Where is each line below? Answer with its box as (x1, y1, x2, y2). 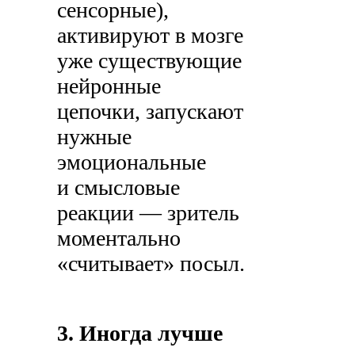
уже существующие (57, 48, 242, 74)
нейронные (57, 74, 162, 99)
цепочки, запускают (57, 99, 244, 124)
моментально (57, 226, 181, 251)
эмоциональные (57, 150, 207, 175)
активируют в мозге (57, 23, 244, 48)
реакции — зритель (57, 200, 240, 226)
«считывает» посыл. (57, 251, 246, 277)
